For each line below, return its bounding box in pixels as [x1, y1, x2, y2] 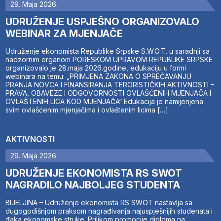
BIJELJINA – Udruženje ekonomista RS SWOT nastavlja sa [5, 198, 193, 207]
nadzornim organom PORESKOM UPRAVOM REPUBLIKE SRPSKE [5, 55, 213, 64]
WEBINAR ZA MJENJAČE [5, 28, 123, 40]
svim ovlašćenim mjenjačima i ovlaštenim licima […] [5, 106, 169, 114]
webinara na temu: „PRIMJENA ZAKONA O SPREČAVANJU [5, 72, 192, 81]
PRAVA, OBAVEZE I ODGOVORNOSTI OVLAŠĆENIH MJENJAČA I [5, 89, 212, 98]
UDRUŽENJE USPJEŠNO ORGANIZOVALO [5, 16, 200, 28]
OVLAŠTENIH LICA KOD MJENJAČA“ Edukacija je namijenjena [5, 97, 204, 106]
